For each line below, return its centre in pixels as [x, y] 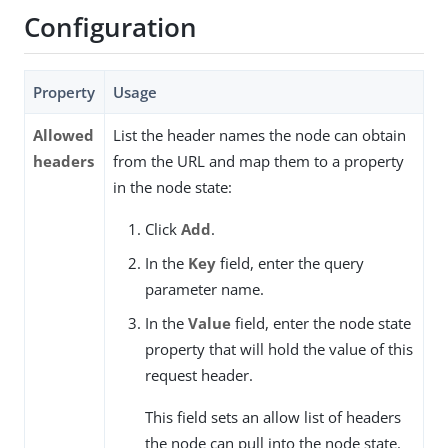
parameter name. [204, 288]
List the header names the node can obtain [259, 134]
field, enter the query [290, 262]
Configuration [110, 27]
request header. [199, 374]
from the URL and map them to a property [258, 160]
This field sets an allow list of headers [273, 416]
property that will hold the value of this [279, 348]
